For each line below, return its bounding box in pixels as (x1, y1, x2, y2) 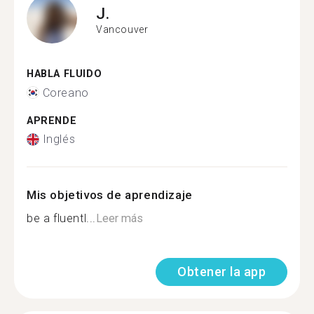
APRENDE (27, 114, 77, 127)
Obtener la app (177, 264, 266, 279)
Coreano (42, 86, 89, 100)
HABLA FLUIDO (27, 68, 102, 80)
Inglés (42, 132, 76, 146)
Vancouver (96, 23, 149, 35)
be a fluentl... (27, 212, 96, 225)
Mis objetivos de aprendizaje (27, 188, 193, 202)
